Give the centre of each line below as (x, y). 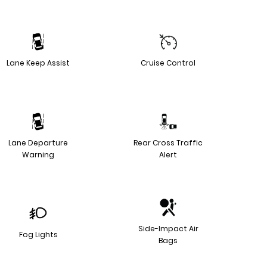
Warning (38, 154)
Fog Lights (38, 234)
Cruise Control (168, 63)
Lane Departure (38, 142)
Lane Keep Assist (38, 63)
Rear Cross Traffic (168, 142)
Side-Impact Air (168, 228)
